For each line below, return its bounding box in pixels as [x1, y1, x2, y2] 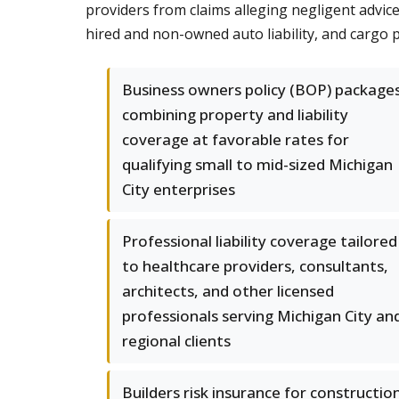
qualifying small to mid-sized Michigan [122, 154, 393, 175]
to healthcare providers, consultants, [122, 256, 388, 276]
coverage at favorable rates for [122, 129, 349, 150]
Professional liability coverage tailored [122, 231, 397, 251]
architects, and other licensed [122, 281, 334, 301]
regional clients [122, 330, 231, 351]
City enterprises [122, 179, 235, 199]
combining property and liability [122, 104, 348, 125]
